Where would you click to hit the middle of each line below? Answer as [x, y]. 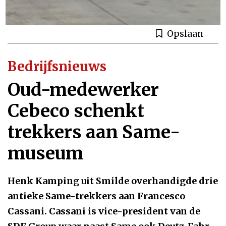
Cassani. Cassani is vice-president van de [104, 211]
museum [45, 153]
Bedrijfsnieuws [57, 66]
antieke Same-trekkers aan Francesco [96, 196]
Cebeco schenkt [76, 111]
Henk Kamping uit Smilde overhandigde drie [113, 181]
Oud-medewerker [83, 90]
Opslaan [185, 34]
